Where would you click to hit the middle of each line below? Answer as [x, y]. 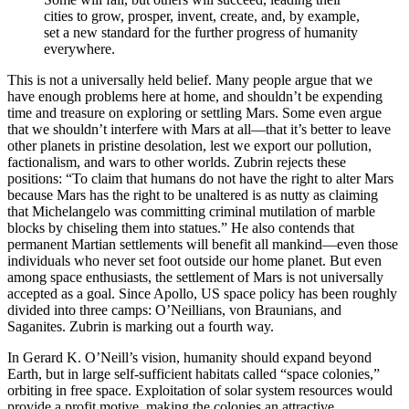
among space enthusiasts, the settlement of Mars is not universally [195, 278]
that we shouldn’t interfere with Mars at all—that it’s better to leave [199, 130]
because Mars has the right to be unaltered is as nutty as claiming [193, 195]
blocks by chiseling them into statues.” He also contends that [181, 228]
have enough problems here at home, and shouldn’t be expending [195, 97]
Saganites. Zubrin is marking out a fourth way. [141, 327]
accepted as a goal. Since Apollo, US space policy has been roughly [202, 294]
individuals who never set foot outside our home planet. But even [194, 261]
